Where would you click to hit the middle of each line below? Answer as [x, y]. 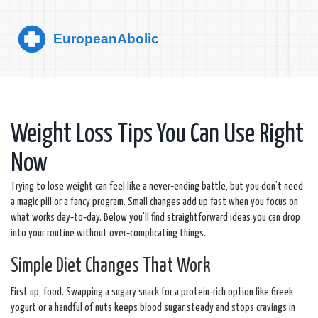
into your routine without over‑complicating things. [108, 233]
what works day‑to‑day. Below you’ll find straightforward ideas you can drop [155, 218]
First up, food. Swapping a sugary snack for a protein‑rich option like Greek [152, 292]
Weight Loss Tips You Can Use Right [157, 135]
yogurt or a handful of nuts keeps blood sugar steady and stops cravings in [153, 308]
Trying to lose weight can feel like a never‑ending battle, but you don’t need [157, 186]
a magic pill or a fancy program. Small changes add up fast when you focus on [154, 202]
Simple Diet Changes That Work [111, 267]
